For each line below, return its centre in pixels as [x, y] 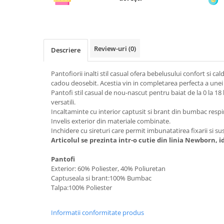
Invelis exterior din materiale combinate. [111, 121]
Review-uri [111, 48]
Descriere [66, 50]
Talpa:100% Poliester [81, 187]
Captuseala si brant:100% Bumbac [101, 178]
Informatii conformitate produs [97, 212]
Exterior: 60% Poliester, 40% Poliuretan [108, 168]
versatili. [63, 102]
